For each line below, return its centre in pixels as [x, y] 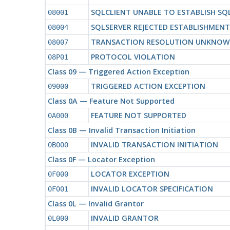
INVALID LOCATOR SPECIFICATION [152, 188]
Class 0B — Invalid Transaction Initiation [121, 130]
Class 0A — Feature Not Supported [111, 101]
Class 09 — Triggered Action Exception [118, 71]
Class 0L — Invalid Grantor [95, 203]
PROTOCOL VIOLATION [133, 56]
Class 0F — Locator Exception [101, 159]
